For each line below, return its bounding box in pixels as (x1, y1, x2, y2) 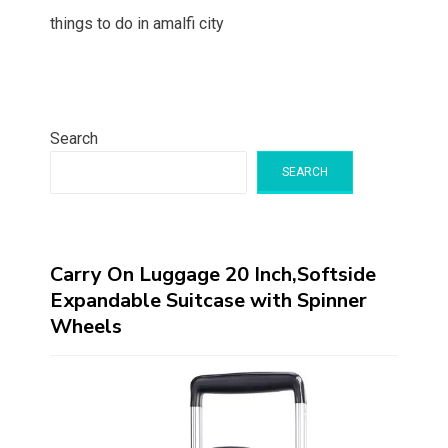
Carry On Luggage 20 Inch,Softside (50, 261, 376, 289)
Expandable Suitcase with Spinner (50, 287, 367, 315)
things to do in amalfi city (50, 14, 224, 34)
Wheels (50, 313, 122, 341)
